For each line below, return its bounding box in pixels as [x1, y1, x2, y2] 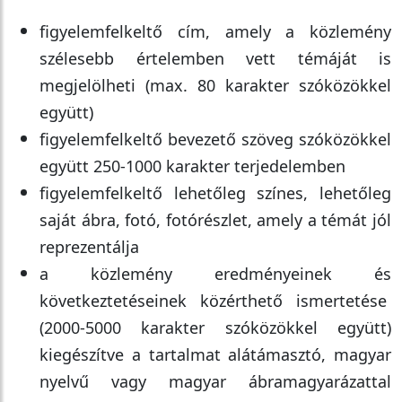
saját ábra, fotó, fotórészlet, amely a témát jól [39, 209, 391, 231]
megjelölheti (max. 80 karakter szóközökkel [39, 74, 391, 96]
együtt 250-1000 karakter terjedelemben [39, 155, 345, 177]
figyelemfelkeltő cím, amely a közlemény [39, 21, 391, 42]
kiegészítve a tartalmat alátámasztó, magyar [39, 344, 391, 365]
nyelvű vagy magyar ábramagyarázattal [39, 371, 391, 392]
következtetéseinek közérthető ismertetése [39, 290, 391, 311]
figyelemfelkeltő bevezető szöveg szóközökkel [39, 128, 391, 150]
